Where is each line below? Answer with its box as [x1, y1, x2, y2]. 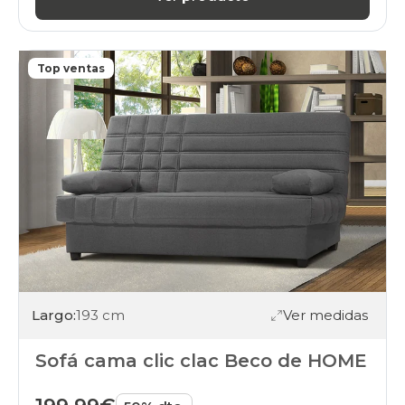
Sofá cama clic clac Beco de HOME [35, 349, 367, 372]
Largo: [32, 306, 76, 325]
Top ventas [37, 61, 105, 75]
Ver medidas [283, 306, 368, 325]
